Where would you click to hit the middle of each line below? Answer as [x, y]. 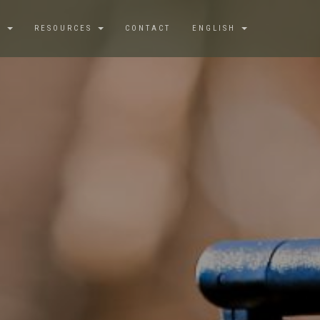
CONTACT [148, 28]
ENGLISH [214, 28]
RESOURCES [65, 28]
